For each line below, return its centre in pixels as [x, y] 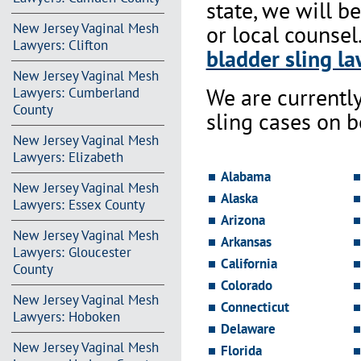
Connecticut [255, 307]
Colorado [246, 286]
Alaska [239, 199]
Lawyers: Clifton [60, 45]
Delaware [248, 329]
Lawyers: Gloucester [72, 252]
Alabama [245, 177]
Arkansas [246, 242]
